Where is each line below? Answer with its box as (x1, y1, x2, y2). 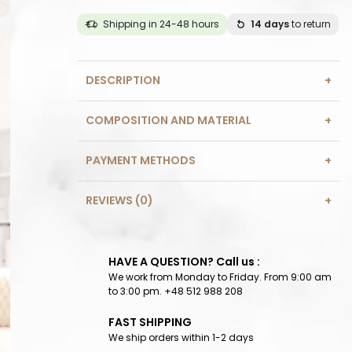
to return (289, 17, 331, 31)
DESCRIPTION (86, 72, 160, 89)
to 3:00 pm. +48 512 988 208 (108, 284, 243, 299)
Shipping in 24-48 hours (103, 17, 219, 31)
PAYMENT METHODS (86, 152, 196, 169)
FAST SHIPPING (108, 314, 192, 331)
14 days (251, 17, 289, 31)
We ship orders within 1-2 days (108, 331, 254, 345)
